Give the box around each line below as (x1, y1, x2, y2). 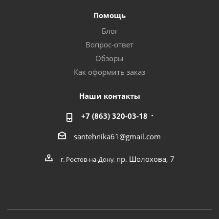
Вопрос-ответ (86, 40, 133, 49)
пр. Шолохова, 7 (116, 153, 175, 164)
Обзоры (95, 53, 124, 63)
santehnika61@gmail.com (74, 131, 161, 141)
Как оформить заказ (74, 67, 145, 77)
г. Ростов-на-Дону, (60, 154, 116, 164)
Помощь (93, 10, 126, 20)
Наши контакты (79, 91, 140, 101)
